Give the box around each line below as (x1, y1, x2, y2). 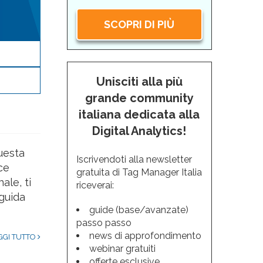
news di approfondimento (89, 230, 201, 241)
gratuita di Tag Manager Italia (76, 167, 202, 178)
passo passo (76, 217, 131, 228)
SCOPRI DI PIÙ (104, 18, 175, 31)
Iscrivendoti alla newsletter (76, 154, 192, 165)
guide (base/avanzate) (89, 204, 188, 215)
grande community (85, 91, 194, 105)
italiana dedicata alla (79, 107, 200, 122)
